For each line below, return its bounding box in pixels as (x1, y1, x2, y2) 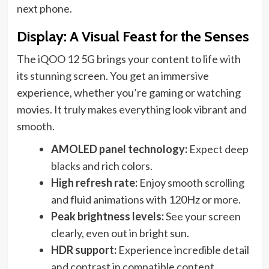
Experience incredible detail (116, 243, 249, 257)
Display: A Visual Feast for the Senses (16, 28, 249, 46)
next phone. (16, 2, 72, 16)
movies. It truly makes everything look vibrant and (16, 103, 247, 116)
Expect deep (187, 142, 249, 156)
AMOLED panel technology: (50, 142, 187, 156)
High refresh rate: (50, 176, 138, 190)
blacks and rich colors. (50, 159, 153, 173)
